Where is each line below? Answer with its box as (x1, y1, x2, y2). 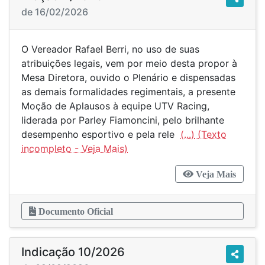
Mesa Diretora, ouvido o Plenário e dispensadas (21, 72, 235, 83)
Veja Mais (193, 169, 236, 179)
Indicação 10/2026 (21, 245, 125, 259)
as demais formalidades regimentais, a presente (21, 86, 235, 98)
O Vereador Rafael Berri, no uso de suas (21, 43, 199, 55)
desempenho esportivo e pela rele (21, 128, 180, 140)
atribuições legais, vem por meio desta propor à (21, 57, 237, 69)
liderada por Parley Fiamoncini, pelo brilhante (21, 114, 224, 126)
